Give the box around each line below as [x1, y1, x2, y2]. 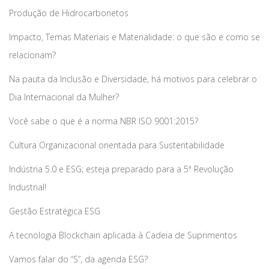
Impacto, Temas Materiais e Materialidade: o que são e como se [9, 31, 260, 43]
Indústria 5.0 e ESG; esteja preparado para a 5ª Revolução [9, 163, 234, 175]
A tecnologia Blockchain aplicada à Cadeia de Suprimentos [9, 229, 237, 241]
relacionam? [9, 49, 56, 61]
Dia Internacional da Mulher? [9, 91, 119, 103]
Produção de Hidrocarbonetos [9, 7, 128, 19]
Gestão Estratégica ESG [9, 205, 100, 217]
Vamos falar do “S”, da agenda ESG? [9, 253, 148, 265]
